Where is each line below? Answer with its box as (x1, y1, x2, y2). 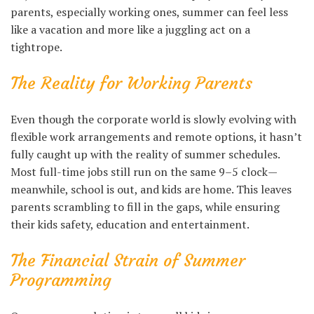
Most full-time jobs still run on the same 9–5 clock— (11, 164, 278, 180)
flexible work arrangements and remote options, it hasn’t (11, 129, 302, 145)
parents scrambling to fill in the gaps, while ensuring (11, 199, 280, 215)
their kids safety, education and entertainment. (11, 217, 250, 233)
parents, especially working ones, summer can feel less (11, 4, 288, 20)
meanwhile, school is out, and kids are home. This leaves (11, 182, 292, 198)
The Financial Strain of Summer (11, 250, 245, 272)
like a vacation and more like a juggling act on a (11, 22, 250, 38)
